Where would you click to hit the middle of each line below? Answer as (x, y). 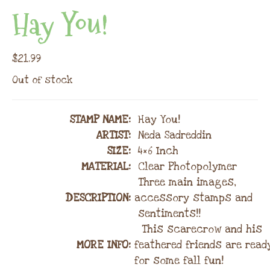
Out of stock (42, 80)
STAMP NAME (99, 120)
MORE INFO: (105, 245)
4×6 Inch (156, 151)
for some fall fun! (179, 261)
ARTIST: (115, 136)
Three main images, (185, 183)
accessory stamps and (193, 198)
